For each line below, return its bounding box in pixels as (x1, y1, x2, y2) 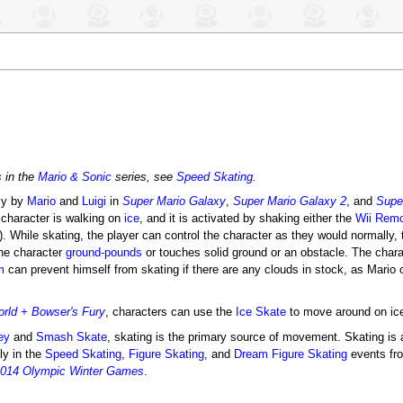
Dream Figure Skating (233, 347, 347, 361)
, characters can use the (104, 305, 236, 318)
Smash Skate (35, 330, 107, 344)
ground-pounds (65, 246, 142, 259)
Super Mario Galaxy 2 (232, 194, 346, 208)
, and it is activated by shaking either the (139, 211, 355, 225)
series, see (111, 171, 176, 184)
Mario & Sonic (37, 171, 112, 184)
